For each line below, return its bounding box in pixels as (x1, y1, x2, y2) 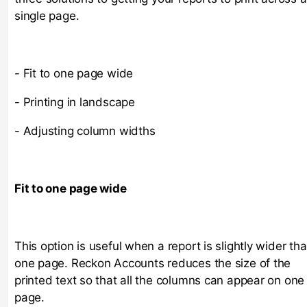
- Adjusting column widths (14, 123, 156, 138)
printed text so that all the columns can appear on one (14, 273, 305, 287)
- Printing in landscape (14, 95, 135, 109)
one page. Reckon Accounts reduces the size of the (14, 256, 291, 270)
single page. (14, 8, 79, 23)
